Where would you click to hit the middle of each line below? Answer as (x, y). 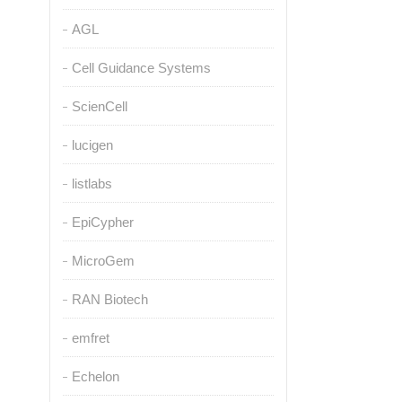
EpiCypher (102, 222)
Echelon (95, 376)
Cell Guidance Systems (141, 68)
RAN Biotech (109, 299)
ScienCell (99, 106)
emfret (90, 338)
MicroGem (103, 261)
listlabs (92, 184)
